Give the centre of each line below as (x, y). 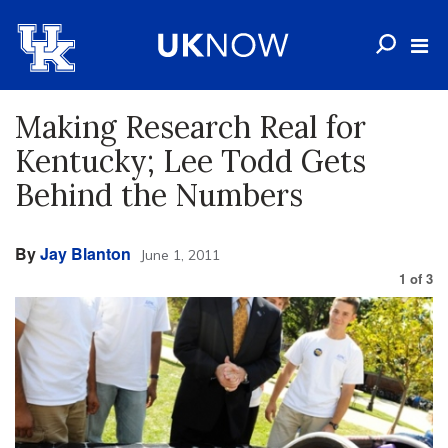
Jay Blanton (85, 253)
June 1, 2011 (180, 255)
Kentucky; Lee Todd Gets (190, 161)
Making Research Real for (190, 127)
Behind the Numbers (159, 195)
